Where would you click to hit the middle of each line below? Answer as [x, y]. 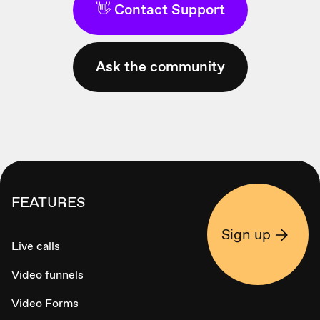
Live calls [36, 246]
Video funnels [47, 275]
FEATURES [49, 202]
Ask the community [160, 67]
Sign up [246, 235]
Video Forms [45, 304]
